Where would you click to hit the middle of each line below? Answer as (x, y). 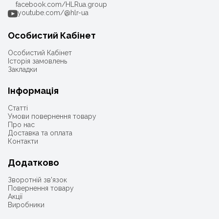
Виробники (26, 205)
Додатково (33, 163)
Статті (18, 108)
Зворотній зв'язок (37, 180)
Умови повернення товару (52, 116)
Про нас (21, 125)
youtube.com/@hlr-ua (53, 13)
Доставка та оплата (40, 133)
